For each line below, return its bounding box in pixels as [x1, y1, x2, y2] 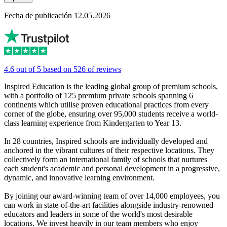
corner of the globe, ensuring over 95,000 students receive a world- [4, 109, 218, 119]
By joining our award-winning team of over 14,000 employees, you [4, 192, 220, 201]
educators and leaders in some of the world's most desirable [4, 210, 193, 219]
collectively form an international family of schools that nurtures [4, 155, 207, 164]
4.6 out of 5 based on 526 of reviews [4, 65, 121, 74]
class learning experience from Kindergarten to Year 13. [4, 119, 181, 128]
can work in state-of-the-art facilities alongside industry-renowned [4, 201, 213, 210]
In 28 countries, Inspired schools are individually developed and [4, 137, 208, 146]
